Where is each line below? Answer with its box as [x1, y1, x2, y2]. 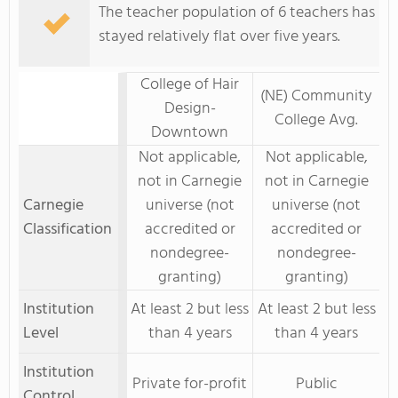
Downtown [151, 120, 228, 146]
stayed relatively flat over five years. [99, 24, 340, 50]
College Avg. [275, 107, 358, 133]
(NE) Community [260, 84, 372, 109]
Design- [163, 96, 216, 122]
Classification [23, 217, 112, 243]
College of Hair [140, 72, 239, 98]
